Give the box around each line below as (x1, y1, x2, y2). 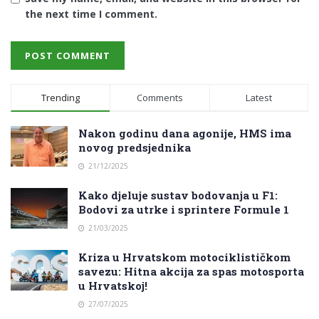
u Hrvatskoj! (78, 278, 147, 293)
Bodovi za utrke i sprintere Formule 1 (78, 202, 289, 217)
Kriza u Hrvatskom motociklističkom (78, 250, 291, 265)
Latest (245, 91, 272, 105)
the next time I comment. (25, 7, 157, 21)
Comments (136, 91, 183, 105)
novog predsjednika (78, 140, 191, 155)
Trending (41, 91, 80, 105)
